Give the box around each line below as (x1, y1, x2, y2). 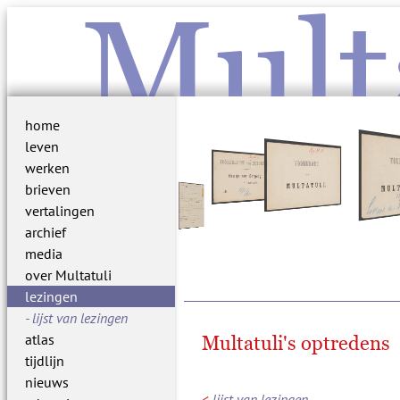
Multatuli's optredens (202, 330, 391, 355)
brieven (25, 180, 71, 198)
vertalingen (25, 202, 95, 220)
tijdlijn (25, 352, 64, 370)
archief (25, 223, 66, 241)
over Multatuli (25, 266, 112, 284)
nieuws (25, 373, 69, 391)
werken (25, 159, 70, 177)
